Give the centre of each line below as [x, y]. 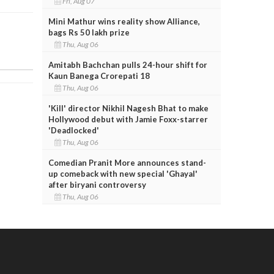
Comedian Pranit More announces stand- [127, 162]
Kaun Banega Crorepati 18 [99, 76]
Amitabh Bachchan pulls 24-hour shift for [128, 65]
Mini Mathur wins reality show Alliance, [124, 21]
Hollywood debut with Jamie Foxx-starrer [128, 119]
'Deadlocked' [73, 130]
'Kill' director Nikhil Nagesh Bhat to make [128, 108]
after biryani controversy [97, 184]
